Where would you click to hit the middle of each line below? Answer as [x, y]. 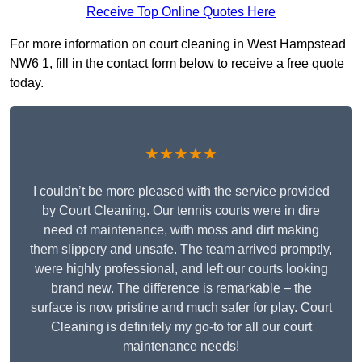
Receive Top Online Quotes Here [181, 12]
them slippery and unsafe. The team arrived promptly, [181, 250]
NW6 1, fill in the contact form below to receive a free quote [177, 64]
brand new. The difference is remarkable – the [181, 288]
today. [27, 83]
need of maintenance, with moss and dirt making [181, 230]
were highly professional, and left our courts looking [181, 269]
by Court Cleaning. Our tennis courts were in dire [181, 211]
